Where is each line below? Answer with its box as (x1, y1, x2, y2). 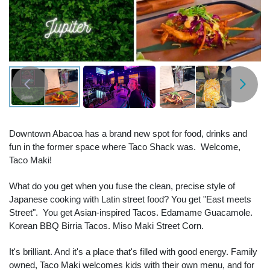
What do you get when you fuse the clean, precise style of (9, 180, 235, 191)
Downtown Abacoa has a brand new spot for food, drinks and (9, 128, 247, 139)
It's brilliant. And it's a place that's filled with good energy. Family (9, 246, 257, 257)
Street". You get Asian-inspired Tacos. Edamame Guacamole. (9, 207, 253, 218)
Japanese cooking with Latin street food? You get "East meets (9, 193, 251, 204)
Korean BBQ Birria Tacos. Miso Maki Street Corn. (9, 220, 209, 231)
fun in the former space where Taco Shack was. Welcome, (9, 141, 240, 152)
